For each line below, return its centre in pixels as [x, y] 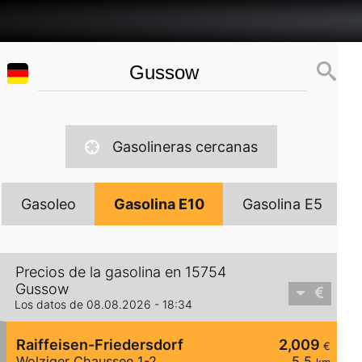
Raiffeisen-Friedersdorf [100, 345]
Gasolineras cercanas [185, 147]
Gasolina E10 [159, 204]
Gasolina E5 [282, 204]
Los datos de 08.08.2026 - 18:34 [103, 305]
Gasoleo [48, 204]
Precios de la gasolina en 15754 [121, 272]
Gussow [42, 289]
